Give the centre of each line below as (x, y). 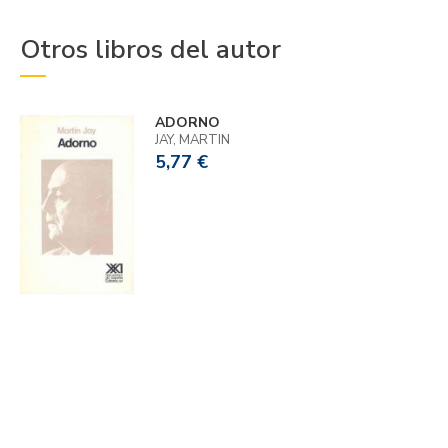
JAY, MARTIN (192, 140)
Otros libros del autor (150, 50)
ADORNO (187, 123)
